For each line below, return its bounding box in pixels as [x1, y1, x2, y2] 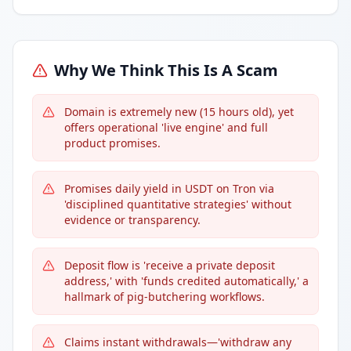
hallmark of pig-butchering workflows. [64, 289, 265, 304]
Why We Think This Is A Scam [54, 60, 278, 81]
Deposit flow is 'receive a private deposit [64, 258, 275, 273]
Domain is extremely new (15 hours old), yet [64, 104, 294, 119]
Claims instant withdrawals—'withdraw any [64, 335, 291, 349]
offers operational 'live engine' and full [64, 120, 268, 135]
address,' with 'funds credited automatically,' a [64, 273, 309, 288]
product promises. [64, 136, 161, 150]
